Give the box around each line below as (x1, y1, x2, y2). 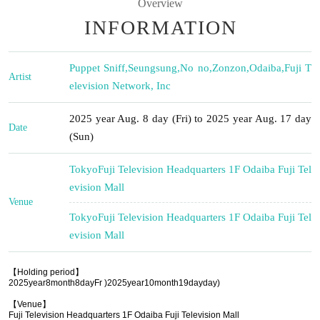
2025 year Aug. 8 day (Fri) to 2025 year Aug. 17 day (69, 112, 311, 124)
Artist (9, 71, 31, 82)
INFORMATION (84, 16, 237, 39)
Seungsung (128, 61, 178, 74)
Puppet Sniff (69, 61, 126, 74)
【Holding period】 (9, 266, 84, 277)
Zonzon (211, 61, 246, 74)
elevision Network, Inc (69, 79, 171, 91)
